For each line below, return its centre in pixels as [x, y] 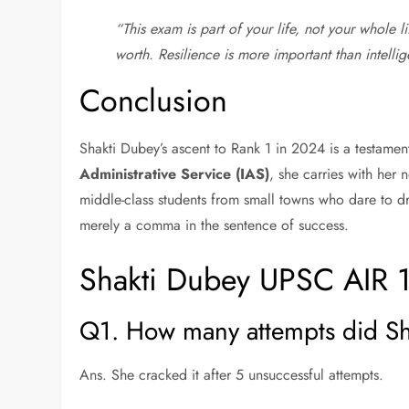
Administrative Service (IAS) [175, 174]
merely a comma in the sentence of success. [215, 225]
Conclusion [154, 101]
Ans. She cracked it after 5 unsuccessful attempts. [232, 375]
